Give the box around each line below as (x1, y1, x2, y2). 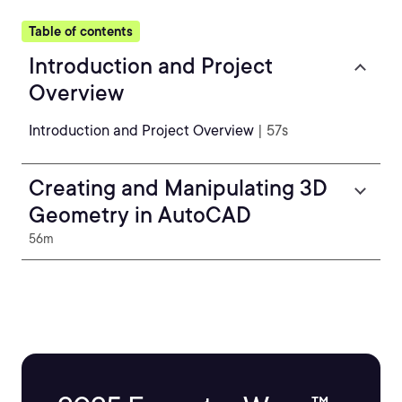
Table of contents (29, 24, 133, 39)
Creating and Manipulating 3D (29, 175, 328, 201)
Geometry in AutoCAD (29, 202, 251, 228)
